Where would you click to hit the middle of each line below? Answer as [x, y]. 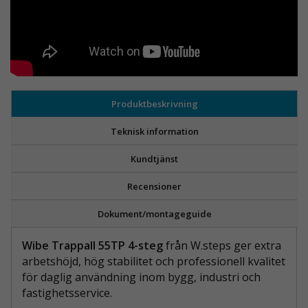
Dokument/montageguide [154, 214]
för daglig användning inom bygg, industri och [141, 277]
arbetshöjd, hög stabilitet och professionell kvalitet [154, 262]
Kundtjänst [154, 159]
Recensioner [154, 187]
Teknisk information [154, 132]
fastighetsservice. [67, 293]
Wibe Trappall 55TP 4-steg [94, 246]
